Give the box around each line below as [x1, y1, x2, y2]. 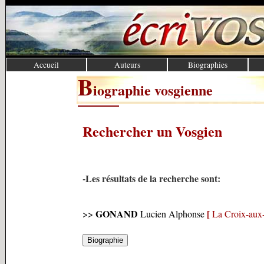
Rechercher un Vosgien [82, 121, 222, 141]
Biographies [188, 60, 228, 70]
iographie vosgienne [93, 80, 213, 100]
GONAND [95, 207, 138, 220]
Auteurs [114, 60, 140, 70]
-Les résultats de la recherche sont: [82, 171, 220, 185]
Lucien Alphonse [138, 207, 204, 220]
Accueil [34, 60, 60, 70]
